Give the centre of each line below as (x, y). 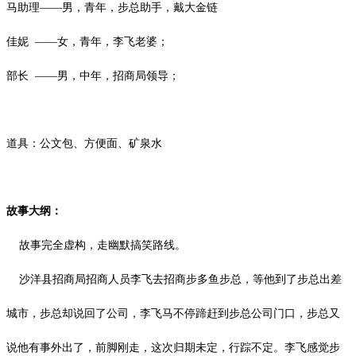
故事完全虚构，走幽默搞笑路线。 (96, 245)
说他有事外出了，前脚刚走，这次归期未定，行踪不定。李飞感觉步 (173, 347)
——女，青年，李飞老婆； (102, 41)
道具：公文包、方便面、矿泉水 (84, 143)
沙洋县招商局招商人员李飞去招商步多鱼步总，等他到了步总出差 (174, 279)
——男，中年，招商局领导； (107, 75)
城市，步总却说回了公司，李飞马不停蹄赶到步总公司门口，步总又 (173, 313)
